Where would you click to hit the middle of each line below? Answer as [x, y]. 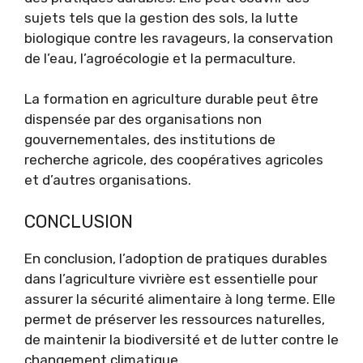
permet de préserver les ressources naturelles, [175, 319]
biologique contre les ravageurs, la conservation [179, 38]
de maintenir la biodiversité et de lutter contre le [181, 339]
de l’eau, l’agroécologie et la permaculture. [160, 58]
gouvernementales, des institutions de [150, 140]
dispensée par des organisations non [143, 120]
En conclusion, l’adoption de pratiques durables [176, 258]
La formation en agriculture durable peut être [171, 99]
